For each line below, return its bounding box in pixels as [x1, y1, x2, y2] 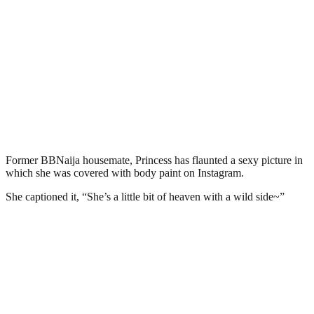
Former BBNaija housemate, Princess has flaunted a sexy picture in [6, 153, 303, 166]
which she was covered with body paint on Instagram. [6, 166, 244, 179]
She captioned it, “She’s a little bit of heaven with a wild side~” [6, 190, 285, 203]
